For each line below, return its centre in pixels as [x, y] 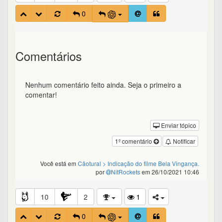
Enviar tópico [178, 125]
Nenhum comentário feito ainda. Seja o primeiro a [103, 85]
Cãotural [89, 164]
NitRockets [126, 172]
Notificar [183, 141]
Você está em [59, 164]
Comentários [49, 56]
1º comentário [134, 141]
